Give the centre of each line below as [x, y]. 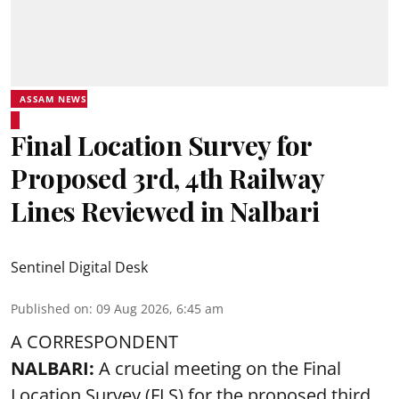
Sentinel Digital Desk [79, 267]
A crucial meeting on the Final [218, 368]
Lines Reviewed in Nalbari [165, 211]
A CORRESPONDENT [94, 341]
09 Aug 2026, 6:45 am [160, 308]
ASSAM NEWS [53, 98]
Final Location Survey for [161, 145]
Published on [50, 308]
